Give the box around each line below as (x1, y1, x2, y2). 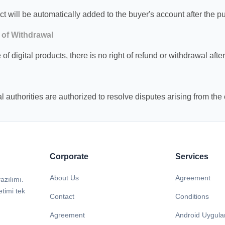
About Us (50, 174, 79, 182)
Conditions (175, 192, 209, 200)
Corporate (50, 152, 89, 161)
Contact (50, 192, 75, 200)
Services (175, 152, 208, 161)
